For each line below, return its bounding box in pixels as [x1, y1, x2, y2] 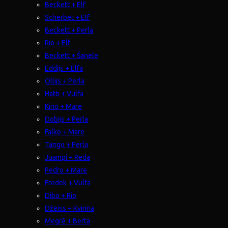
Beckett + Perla [45, 25, 93, 34]
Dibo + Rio [45, 191, 76, 199]
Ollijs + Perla [45, 76, 84, 85]
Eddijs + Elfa [45, 64, 83, 72]
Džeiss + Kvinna [45, 204, 94, 212]
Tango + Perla [45, 140, 88, 149]
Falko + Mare [45, 127, 84, 136]
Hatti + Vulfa [45, 89, 83, 98]
